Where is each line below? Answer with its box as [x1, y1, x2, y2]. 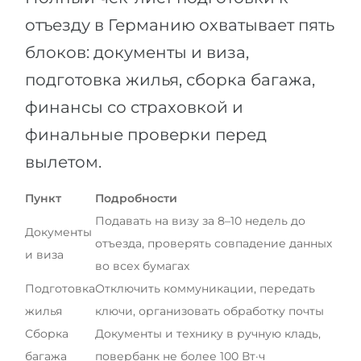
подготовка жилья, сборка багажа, [25, 69, 315, 89]
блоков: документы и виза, [25, 42, 249, 62]
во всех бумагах [95, 258, 189, 273]
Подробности [95, 190, 177, 205]
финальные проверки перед [25, 124, 267, 144]
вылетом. [25, 151, 102, 172]
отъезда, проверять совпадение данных [95, 235, 332, 251]
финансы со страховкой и [25, 97, 243, 117]
